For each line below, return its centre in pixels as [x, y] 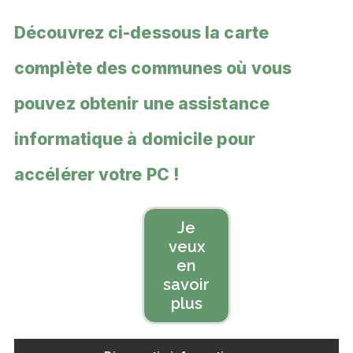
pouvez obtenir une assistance [142, 104]
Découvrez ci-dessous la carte [141, 33]
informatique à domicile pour [135, 139]
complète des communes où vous [153, 68]
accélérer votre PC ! [97, 175]
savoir [187, 284]
